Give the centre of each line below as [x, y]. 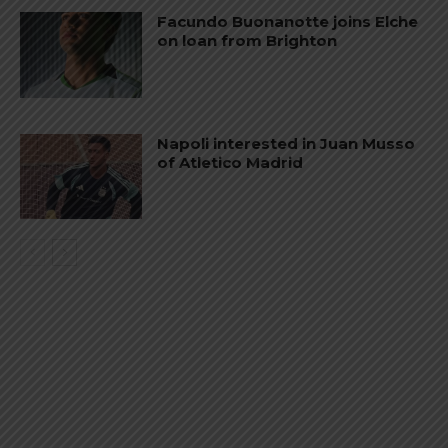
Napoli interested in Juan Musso [286, 143]
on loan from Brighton [247, 41]
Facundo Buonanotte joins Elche [288, 22]
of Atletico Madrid [230, 162]
